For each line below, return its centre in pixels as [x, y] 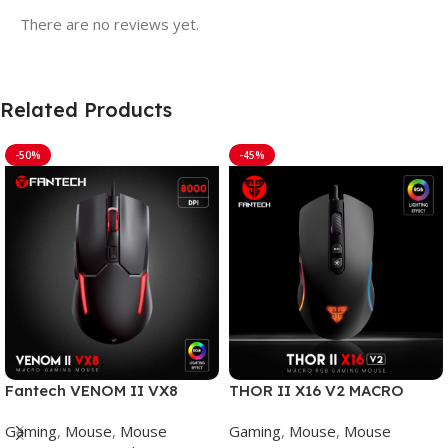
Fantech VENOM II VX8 [91, 390]
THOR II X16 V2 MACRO [316, 390]
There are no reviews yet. [109, 23]
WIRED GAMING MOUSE [318, 411]
